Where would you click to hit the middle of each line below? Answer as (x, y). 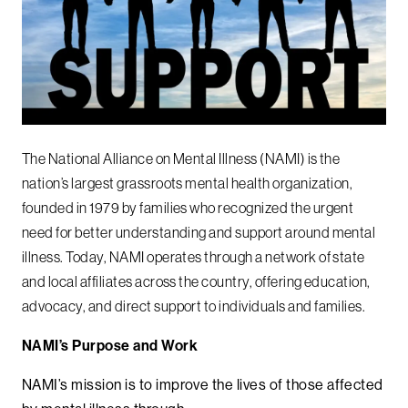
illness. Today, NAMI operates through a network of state (194, 257)
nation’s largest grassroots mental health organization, (188, 184)
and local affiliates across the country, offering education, (196, 282)
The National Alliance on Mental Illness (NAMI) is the (181, 159)
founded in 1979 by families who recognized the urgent (188, 208)
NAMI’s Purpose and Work (110, 346)
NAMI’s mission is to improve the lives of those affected (203, 385)
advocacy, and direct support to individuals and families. (194, 306)
